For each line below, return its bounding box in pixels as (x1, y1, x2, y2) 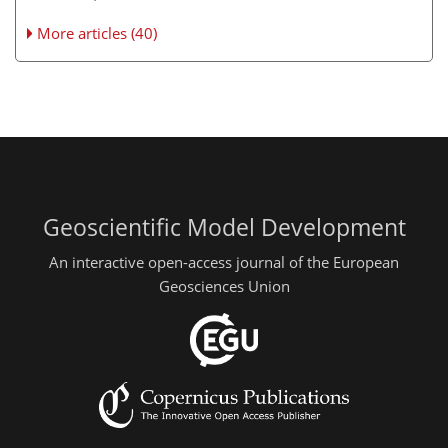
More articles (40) (37, 22, 158, 43)
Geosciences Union (158, 276, 290, 296)
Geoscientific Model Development (42, 211, 406, 243)
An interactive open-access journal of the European (49, 252, 399, 272)
